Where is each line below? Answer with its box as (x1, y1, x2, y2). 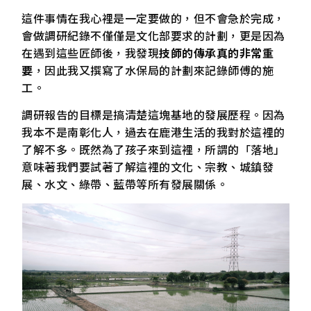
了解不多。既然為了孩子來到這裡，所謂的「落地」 (22, 141, 285, 158)
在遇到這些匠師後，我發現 (22, 44, 160, 61)
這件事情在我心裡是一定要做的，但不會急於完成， (22, 10, 285, 26)
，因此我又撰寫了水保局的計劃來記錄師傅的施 (33, 62, 274, 78)
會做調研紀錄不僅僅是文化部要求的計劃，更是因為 (22, 27, 285, 44)
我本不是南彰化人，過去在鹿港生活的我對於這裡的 (22, 124, 285, 141)
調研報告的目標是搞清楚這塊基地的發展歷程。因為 (22, 106, 285, 124)
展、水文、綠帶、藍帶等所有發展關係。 (22, 176, 228, 193)
